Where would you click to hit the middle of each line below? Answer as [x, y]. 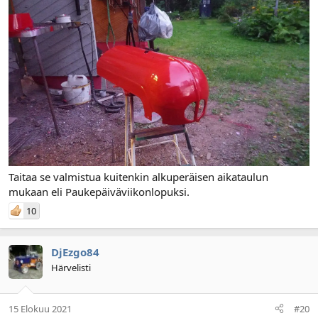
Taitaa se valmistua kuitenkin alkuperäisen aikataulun [138, 177]
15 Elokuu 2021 [40, 308]
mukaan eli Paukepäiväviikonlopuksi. [99, 192]
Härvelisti [71, 268]
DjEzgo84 [75, 252]
